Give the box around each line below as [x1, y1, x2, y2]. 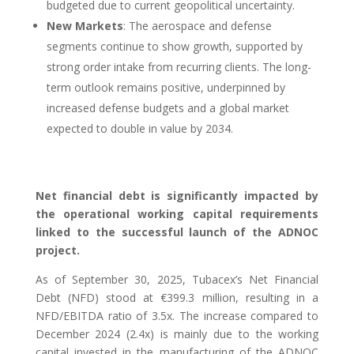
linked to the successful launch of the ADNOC [35, 224, 319, 239]
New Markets [46, 17, 123, 33]
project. [35, 242, 80, 258]
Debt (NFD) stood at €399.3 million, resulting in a [35, 289, 319, 305]
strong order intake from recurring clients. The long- [46, 58, 311, 74]
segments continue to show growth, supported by [46, 38, 303, 54]
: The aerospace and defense [122, 17, 272, 33]
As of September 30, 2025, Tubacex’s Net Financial [35, 271, 319, 287]
